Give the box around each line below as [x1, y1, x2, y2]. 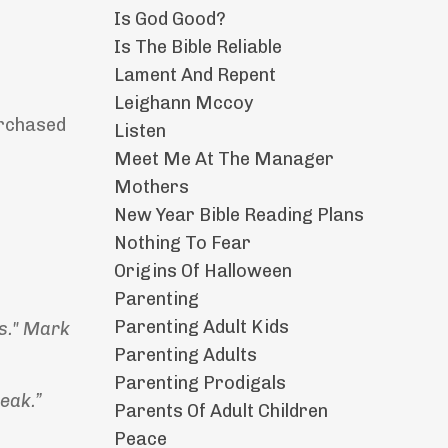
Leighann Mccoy [113, 92, 253, 115]
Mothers [113, 176, 189, 199]
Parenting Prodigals [113, 372, 286, 395]
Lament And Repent [113, 64, 276, 87]
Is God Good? [113, 8, 226, 31]
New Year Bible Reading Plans [113, 204, 364, 227]
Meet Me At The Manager [113, 148, 334, 171]
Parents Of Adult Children [113, 400, 328, 423]
